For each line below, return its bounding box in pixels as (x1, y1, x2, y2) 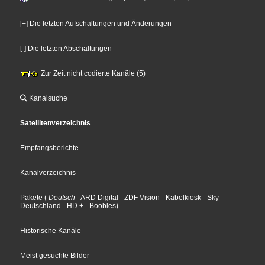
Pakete (20, 193, 43, 202)
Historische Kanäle (20, 227, 82, 235)
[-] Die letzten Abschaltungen (20, 44, 112, 53)
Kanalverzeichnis (20, 169, 76, 177)
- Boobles (83, 202, 117, 211)
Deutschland (20, 202, 62, 211)
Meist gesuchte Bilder (20, 251, 90, 260)
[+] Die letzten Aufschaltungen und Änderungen (20, 20, 172, 28)
